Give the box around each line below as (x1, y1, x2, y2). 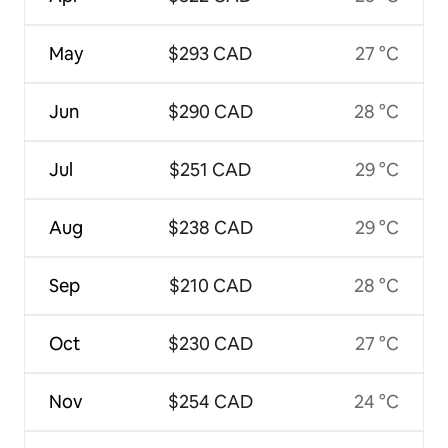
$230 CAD (167, 331, 253, 355)
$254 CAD (167, 389, 253, 413)
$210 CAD (168, 273, 252, 297)
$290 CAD (167, 99, 253, 123)
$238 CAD (167, 215, 253, 239)
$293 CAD (168, 41, 253, 65)
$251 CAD (169, 157, 252, 181)
